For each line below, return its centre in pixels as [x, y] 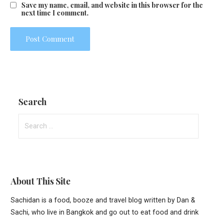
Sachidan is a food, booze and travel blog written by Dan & [103, 201]
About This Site [41, 181]
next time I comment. [55, 13]
